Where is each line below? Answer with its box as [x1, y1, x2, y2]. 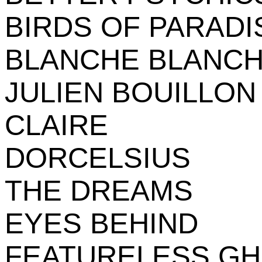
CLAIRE [5, 109, 108, 141]
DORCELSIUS [5, 142, 191, 174]
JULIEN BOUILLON [5, 77, 256, 108]
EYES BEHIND [5, 208, 198, 239]
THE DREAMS [5, 175, 193, 206]
